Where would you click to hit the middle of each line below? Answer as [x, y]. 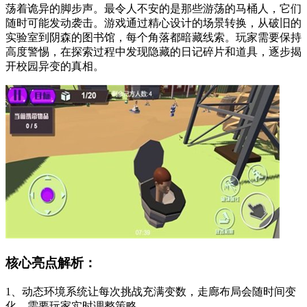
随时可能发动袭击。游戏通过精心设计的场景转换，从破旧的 [153, 23]
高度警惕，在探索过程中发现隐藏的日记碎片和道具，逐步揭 [153, 52]
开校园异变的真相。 [55, 66]
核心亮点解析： [51, 263]
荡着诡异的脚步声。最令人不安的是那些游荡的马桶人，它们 [153, 9]
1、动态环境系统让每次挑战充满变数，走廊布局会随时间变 [151, 291]
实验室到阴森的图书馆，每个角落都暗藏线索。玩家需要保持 [153, 38]
